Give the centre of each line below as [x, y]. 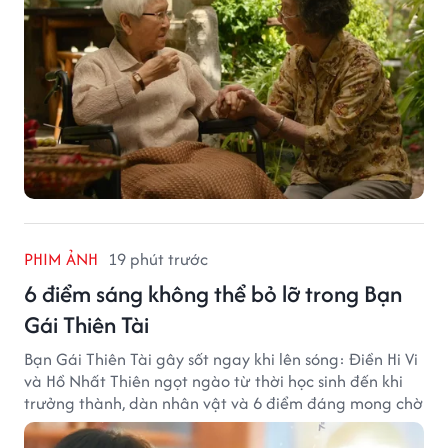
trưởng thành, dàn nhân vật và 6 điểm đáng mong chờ [223, 402]
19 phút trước [158, 258]
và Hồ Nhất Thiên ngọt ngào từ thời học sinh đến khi [213, 380]
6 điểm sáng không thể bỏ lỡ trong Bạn [213, 293]
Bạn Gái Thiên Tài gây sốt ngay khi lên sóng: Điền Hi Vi [221, 358]
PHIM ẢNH [61, 258]
